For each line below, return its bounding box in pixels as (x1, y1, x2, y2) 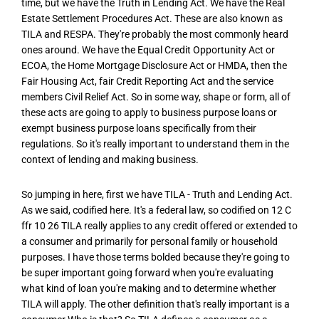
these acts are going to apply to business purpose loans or (21, 107, 277, 118)
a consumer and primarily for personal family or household (21, 236, 278, 248)
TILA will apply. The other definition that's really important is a (21, 298, 290, 310)
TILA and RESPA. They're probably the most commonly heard (21, 28, 288, 40)
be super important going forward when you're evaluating (21, 267, 273, 279)
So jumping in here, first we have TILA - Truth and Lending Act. (21, 189, 293, 201)
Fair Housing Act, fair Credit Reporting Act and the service (21, 75, 273, 87)
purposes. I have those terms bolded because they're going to (21, 251, 290, 263)
